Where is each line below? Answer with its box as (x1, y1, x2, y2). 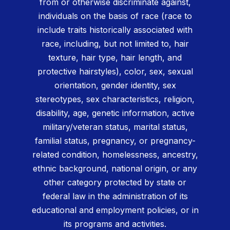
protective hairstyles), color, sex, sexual (37, 66, 193, 77)
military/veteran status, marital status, (42, 122, 188, 132)
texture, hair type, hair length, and (48, 52, 182, 63)
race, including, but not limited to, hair (41, 39, 189, 49)
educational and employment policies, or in (31, 205, 199, 216)
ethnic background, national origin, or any (33, 163, 197, 174)
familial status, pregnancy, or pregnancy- (34, 136, 196, 146)
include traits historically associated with (37, 25, 193, 35)
